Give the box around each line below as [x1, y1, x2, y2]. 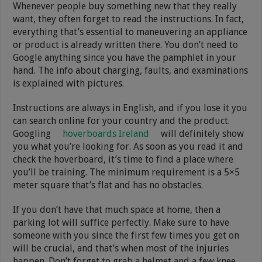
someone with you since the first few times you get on [13, 229, 240, 241]
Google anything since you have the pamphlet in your [13, 51, 237, 63]
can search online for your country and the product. [13, 115, 230, 126]
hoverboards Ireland [63, 127, 150, 139]
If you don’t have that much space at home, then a [13, 204, 221, 215]
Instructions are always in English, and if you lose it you [13, 102, 248, 113]
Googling [13, 127, 54, 139]
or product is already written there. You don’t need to [13, 39, 239, 50]
